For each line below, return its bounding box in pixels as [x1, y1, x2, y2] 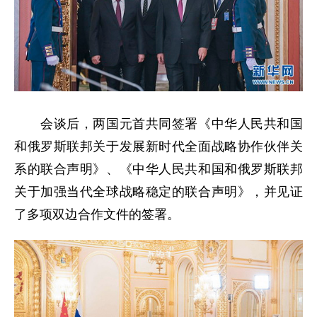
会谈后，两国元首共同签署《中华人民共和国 [14, 117, 303, 132]
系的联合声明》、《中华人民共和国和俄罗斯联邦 [14, 162, 303, 177]
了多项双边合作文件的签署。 [14, 207, 180, 222]
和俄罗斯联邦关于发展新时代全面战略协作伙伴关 [14, 139, 303, 154]
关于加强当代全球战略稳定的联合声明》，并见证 [14, 185, 303, 200]
